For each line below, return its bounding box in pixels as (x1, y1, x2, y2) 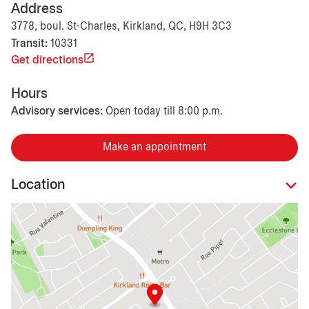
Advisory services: (11, 106, 103, 117)
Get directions (11, 54, 83, 66)
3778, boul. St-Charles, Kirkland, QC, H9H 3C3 (11, 21, 232, 32)
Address (11, 2, 63, 16)
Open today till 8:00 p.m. (106, 106, 223, 117)
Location (11, 179, 65, 192)
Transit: (11, 38, 48, 49)
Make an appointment (103, 141, 206, 152)
